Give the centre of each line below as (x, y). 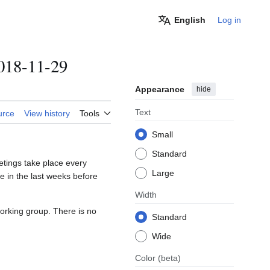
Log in (229, 20)
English (190, 20)
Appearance (160, 89)
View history (47, 114)
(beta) (169, 258)
